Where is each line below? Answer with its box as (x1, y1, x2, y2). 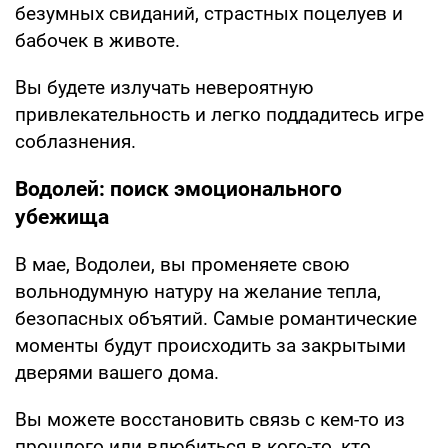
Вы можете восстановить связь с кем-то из (15, 407, 405, 431)
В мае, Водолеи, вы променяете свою (15, 252, 350, 276)
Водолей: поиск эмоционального (15, 176, 342, 201)
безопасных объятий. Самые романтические (15, 306, 417, 330)
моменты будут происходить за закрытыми (15, 333, 406, 357)
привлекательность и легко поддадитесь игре (15, 102, 424, 126)
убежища (15, 204, 109, 229)
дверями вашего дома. (15, 360, 219, 384)
